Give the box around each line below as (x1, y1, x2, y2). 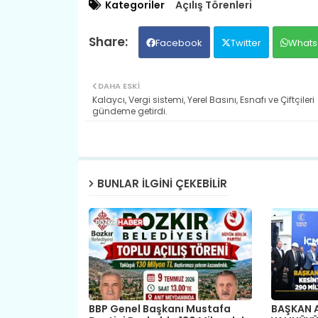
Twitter (230, 35, 261, 50)
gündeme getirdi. (92, 104, 168, 117)
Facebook (155, 35, 202, 50)
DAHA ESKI (97, 79, 140, 92)
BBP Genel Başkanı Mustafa (88, 301, 231, 316)
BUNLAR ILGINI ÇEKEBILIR (97, 176, 227, 192)
